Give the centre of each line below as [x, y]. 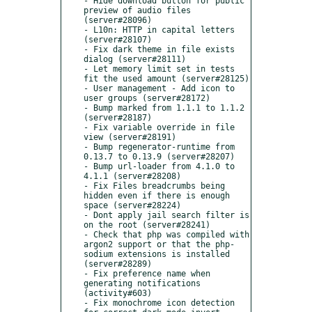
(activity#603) [118, 293]
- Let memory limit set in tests [159, 69]
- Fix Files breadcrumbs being [154, 186]
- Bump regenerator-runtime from [159, 147]
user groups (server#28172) [147, 98]
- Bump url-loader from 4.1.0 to [159, 166]
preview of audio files [137, 10]
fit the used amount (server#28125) [166, 78]
